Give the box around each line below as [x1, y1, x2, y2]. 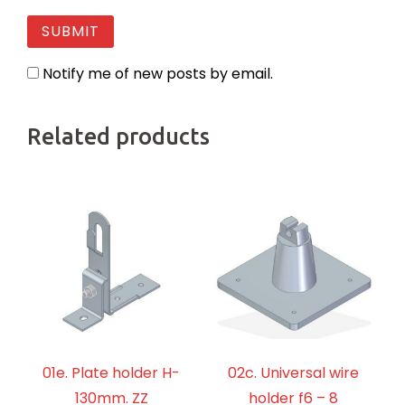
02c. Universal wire [228, 363, 360, 384]
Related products [27, 123, 210, 149]
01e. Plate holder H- [42, 363, 181, 384]
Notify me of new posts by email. [42, 62, 273, 84]
